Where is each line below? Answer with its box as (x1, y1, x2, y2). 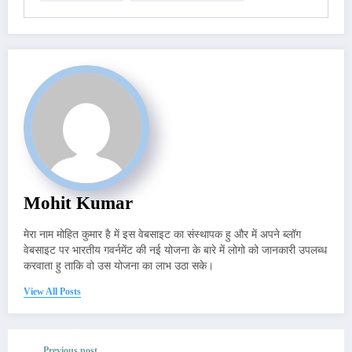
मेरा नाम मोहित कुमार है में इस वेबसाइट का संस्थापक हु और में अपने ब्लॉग (24, 228, 301, 240)
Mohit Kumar (24, 192, 133, 213)
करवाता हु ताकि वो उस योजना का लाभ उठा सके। (24, 259, 214, 272)
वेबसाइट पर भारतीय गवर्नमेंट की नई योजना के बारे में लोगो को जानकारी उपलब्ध (24, 244, 327, 256)
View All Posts (24, 285, 81, 297)
